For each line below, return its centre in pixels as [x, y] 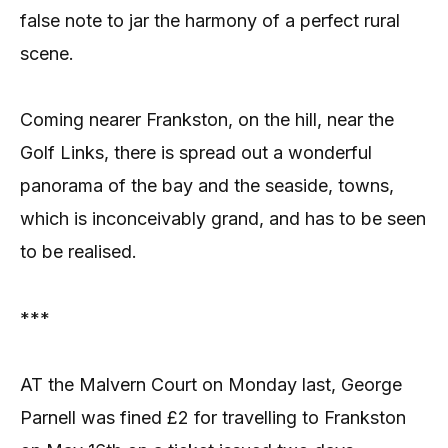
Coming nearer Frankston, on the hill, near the [207, 120]
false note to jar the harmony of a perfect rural [210, 20]
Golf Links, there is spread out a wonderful [196, 153]
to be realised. [78, 252]
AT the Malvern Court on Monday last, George [211, 385]
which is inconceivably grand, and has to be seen [223, 219]
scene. [47, 53]
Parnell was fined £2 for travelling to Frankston [213, 418]
